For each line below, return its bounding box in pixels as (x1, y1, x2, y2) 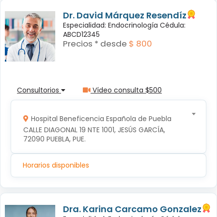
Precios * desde (63, 37, 127, 49)
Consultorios (17, 85, 61, 95)
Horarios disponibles (23, 160, 89, 170)
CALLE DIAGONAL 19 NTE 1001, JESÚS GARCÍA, (23, 124, 167, 135)
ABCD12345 (63, 29, 100, 39)
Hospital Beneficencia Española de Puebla (31, 113, 171, 124)
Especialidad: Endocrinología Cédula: (63, 20, 186, 30)
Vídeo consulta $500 (91, 85, 162, 95)
